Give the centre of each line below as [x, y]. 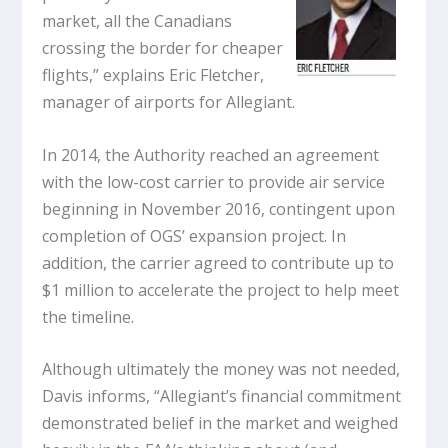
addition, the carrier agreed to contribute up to [218, 262]
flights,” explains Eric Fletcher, [153, 74]
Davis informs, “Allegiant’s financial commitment [222, 396]
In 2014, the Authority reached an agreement [211, 154]
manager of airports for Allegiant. [171, 101]
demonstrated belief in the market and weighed [220, 423]
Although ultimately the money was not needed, [221, 369]
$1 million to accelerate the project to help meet [221, 289]
